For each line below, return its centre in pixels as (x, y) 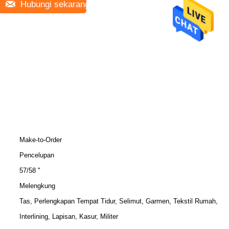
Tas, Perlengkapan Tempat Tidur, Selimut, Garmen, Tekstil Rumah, (119, 201)
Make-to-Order (41, 140)
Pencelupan (37, 155)
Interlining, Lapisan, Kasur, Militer (69, 216)
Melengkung (37, 186)
